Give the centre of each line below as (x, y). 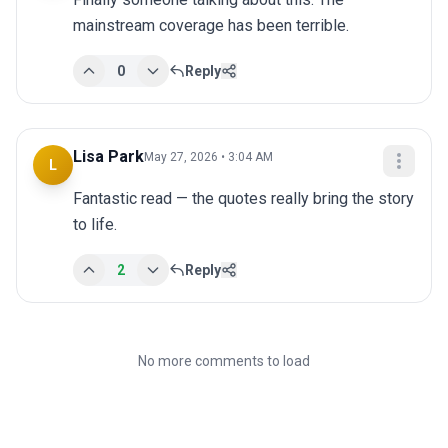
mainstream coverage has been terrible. (211, 26)
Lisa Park (108, 157)
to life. (95, 225)
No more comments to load (224, 361)
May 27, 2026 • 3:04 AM (208, 157)
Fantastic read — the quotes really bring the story (243, 199)
